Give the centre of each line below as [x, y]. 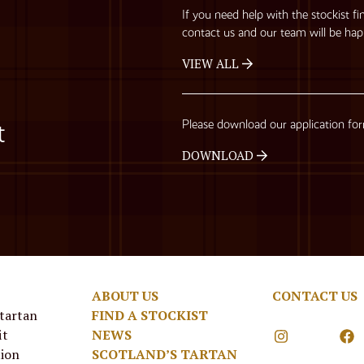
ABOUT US [125, 296]
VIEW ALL [212, 63]
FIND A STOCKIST [150, 315]
